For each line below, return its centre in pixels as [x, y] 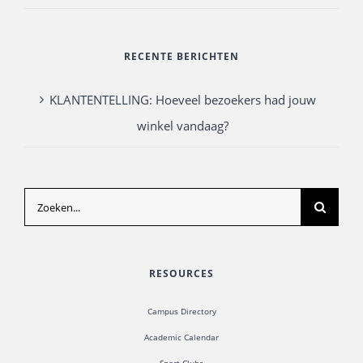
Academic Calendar [181, 337]
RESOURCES [181, 273]
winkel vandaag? [182, 126]
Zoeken [44, 200]
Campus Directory [181, 311]
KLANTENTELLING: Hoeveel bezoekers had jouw [182, 100]
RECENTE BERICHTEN [181, 56]
